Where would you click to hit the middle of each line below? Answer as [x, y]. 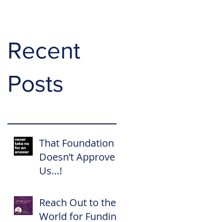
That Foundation [77, 143]
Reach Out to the [78, 202]
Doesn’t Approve [77, 157]
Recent [44, 50]
